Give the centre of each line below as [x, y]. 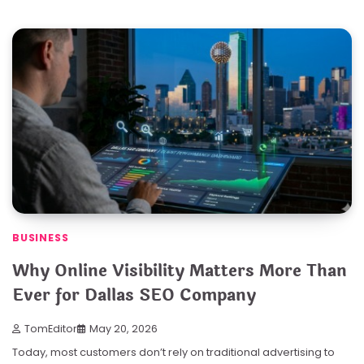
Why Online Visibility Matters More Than [180, 271]
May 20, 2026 [123, 329]
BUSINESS [41, 238]
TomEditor [51, 329]
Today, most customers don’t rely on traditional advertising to [173, 353]
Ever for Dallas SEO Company [134, 296]
